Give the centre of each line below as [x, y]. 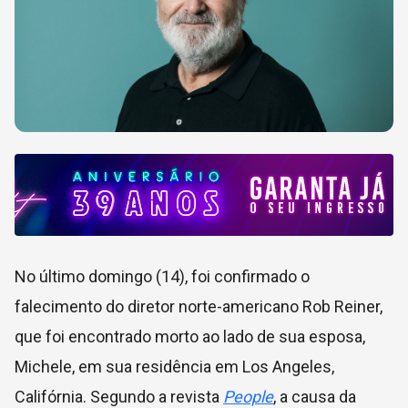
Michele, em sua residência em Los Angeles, [174, 367]
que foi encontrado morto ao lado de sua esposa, [190, 337]
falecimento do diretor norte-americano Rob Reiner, [199, 306]
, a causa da [315, 397]
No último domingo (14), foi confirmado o [162, 276]
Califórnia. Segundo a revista [119, 397]
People [248, 397]
